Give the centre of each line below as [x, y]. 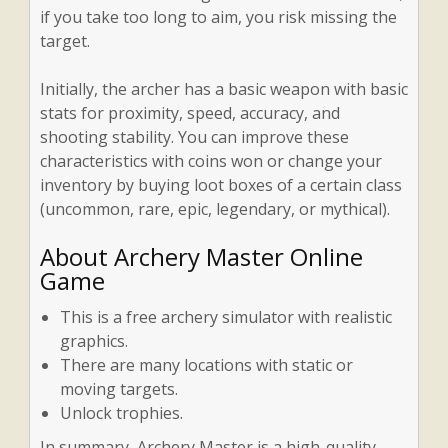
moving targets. [118, 389]
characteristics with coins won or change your [210, 161]
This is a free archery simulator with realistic [225, 317]
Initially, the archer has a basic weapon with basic [223, 89]
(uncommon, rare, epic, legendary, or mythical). [214, 209]
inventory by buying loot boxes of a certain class [220, 185]
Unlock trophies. [121, 413]
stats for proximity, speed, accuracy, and [189, 113]
